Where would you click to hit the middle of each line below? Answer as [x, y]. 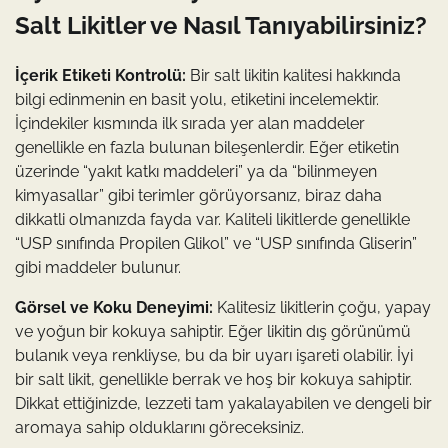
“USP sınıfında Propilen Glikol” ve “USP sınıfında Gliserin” [216, 244]
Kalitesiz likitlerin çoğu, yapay [322, 308]
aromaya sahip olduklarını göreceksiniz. [159, 428]
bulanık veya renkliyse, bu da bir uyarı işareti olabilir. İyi [214, 356]
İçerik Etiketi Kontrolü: [100, 76]
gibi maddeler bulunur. [98, 268]
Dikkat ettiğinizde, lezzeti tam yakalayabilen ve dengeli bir [223, 404]
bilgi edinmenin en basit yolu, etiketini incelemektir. [197, 100]
